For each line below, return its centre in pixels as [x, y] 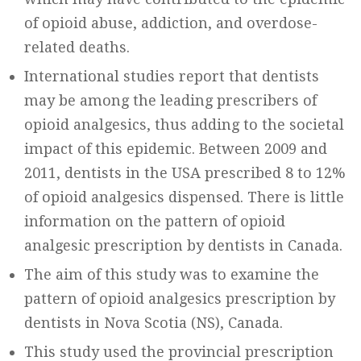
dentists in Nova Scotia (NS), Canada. [154, 323]
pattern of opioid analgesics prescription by [180, 299]
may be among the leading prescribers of [170, 100]
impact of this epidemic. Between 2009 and [176, 149]
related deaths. [77, 47]
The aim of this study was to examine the [172, 274]
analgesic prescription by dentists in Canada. [183, 245]
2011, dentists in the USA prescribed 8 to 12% [185, 173]
